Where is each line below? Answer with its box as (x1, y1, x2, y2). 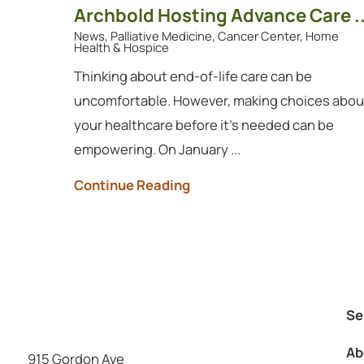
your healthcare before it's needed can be (73, 115, 334, 134)
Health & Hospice (73, 39, 169, 56)
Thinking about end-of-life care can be (73, 66, 312, 85)
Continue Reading (73, 175, 190, 195)
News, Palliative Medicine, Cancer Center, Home (73, 28, 339, 45)
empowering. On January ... (73, 139, 240, 158)
